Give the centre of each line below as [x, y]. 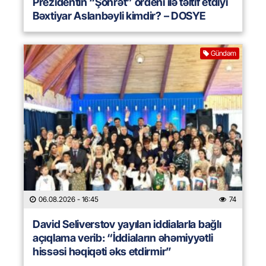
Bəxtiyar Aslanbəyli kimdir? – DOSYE [119, 16]
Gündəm [224, 53]
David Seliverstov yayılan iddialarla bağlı [127, 224]
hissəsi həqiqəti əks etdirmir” [102, 252]
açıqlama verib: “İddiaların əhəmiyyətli [123, 238]
